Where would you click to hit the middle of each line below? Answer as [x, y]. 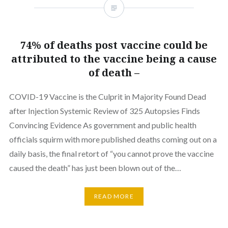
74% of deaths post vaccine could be [114, 45]
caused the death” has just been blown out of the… [95, 167]
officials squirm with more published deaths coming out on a [113, 139]
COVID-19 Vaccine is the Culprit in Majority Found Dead [107, 96]
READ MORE [114, 196]
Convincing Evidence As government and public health [103, 125]
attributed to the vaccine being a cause [114, 59]
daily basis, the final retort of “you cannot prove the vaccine [111, 153]
